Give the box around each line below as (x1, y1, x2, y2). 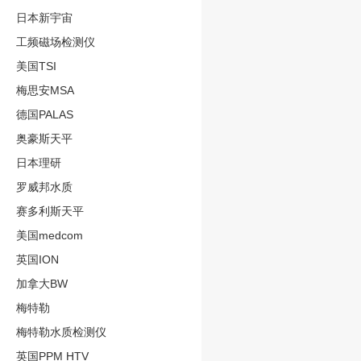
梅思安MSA (16, 83, 74, 97)
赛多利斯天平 (16, 204, 84, 218)
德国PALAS (16, 107, 73, 121)
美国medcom (16, 228, 83, 242)
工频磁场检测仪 (16, 35, 95, 48)
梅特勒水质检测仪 (16, 325, 106, 338)
